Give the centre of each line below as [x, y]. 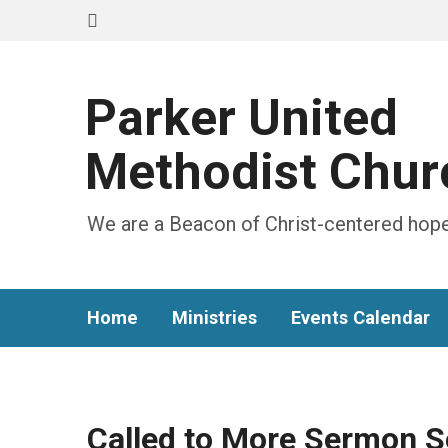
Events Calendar [360, 317]
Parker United [241, 118]
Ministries [214, 317]
